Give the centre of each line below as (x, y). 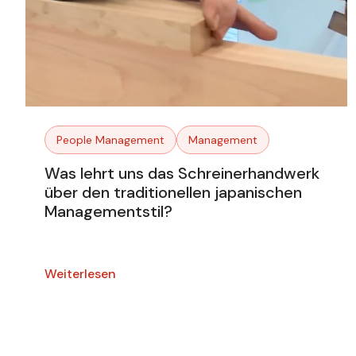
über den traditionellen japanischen (173, 193)
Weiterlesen (80, 274)
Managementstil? (108, 212)
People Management (110, 140)
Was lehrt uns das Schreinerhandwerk (182, 174)
